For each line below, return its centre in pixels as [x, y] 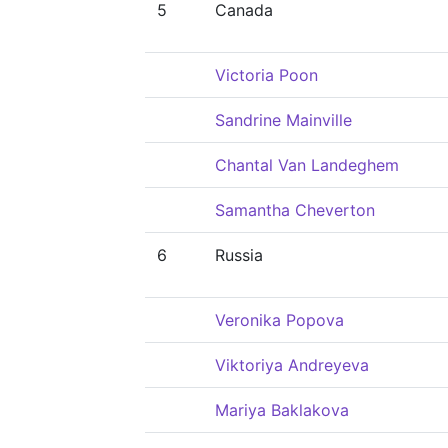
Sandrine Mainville [283, 120]
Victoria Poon [266, 75]
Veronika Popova [279, 320]
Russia [239, 255]
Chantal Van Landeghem [307, 165]
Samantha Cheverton [295, 210]
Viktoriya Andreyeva [292, 365]
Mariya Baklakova [282, 410]
